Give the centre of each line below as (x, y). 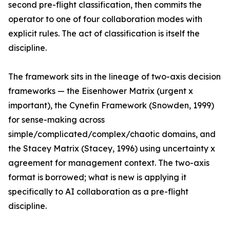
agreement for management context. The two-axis (109, 163)
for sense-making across (56, 120)
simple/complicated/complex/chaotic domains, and (112, 134)
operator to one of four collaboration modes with (105, 19)
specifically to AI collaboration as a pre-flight (98, 192)
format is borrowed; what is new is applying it (97, 177)
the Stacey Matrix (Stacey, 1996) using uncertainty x (112, 149)
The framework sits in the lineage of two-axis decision (114, 77)
